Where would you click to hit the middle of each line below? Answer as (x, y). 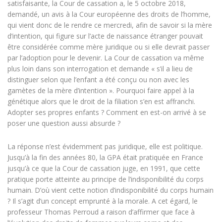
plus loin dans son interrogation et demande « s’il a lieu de (100, 69)
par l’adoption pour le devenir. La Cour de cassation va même (106, 58)
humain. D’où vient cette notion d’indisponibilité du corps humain (111, 190)
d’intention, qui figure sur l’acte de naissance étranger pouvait (105, 36)
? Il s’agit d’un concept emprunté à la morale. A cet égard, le (103, 201)
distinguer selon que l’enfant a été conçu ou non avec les (98, 80)
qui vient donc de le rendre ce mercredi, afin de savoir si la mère (110, 25)
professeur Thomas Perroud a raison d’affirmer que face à (101, 212)
